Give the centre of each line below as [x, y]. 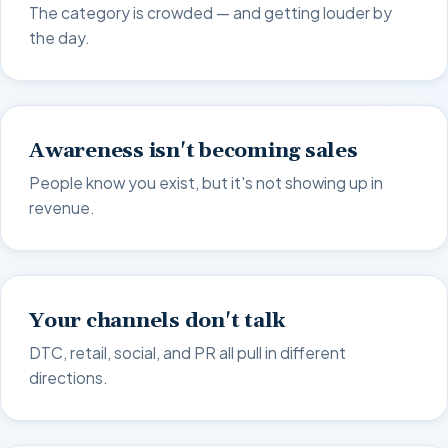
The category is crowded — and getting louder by [210, 12]
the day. [59, 37]
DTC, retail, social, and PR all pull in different [187, 352]
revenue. [62, 207]
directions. [68, 377]
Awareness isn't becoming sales [193, 150]
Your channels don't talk [158, 320]
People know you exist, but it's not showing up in [206, 182]
